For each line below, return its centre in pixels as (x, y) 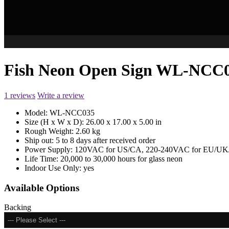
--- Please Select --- (37, 220)
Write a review (61, 95)
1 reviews (20, 95)
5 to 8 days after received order (106, 140)
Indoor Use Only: (54, 168)
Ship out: (40, 140)
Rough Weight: (50, 131)
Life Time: (42, 158)
